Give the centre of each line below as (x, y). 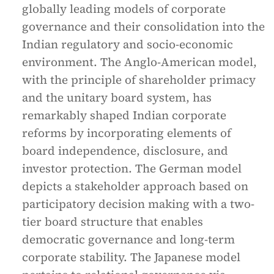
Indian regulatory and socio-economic (128, 44)
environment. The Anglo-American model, (139, 62)
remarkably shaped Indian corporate (124, 115)
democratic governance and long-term (128, 239)
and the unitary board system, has (117, 97)
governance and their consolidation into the (143, 26)
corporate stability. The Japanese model (131, 257)
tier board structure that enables (113, 221)
